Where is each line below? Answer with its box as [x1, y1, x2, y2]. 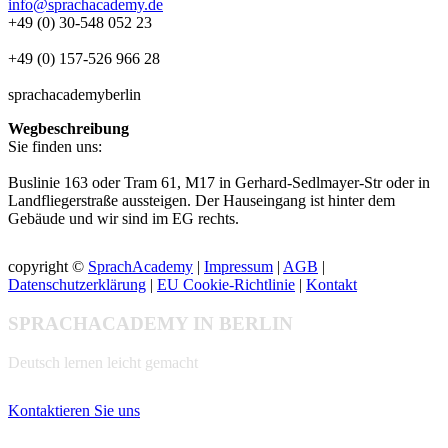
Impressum [204, 258, 273, 276]
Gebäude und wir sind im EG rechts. [8, 210, 239, 228]
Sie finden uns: [8, 138, 102, 156]
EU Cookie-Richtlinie [157, 276, 295, 294]
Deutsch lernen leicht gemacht [8, 353, 198, 371]
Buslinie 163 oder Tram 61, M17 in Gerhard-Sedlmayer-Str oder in [8, 174, 430, 192]
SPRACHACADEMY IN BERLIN [8, 312, 293, 334]
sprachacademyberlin [8, 86, 141, 104]
